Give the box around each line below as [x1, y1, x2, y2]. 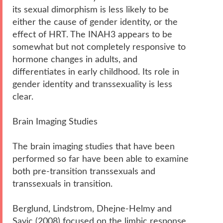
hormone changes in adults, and [12, 55, 137, 64]
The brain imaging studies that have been [12, 142, 175, 151]
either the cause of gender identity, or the [12, 17, 178, 26]
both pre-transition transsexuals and [12, 167, 155, 176]
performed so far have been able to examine [12, 154, 189, 163]
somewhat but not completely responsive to [12, 42, 186, 51]
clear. [12, 92, 33, 101]
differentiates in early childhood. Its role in [12, 67, 179, 76]
